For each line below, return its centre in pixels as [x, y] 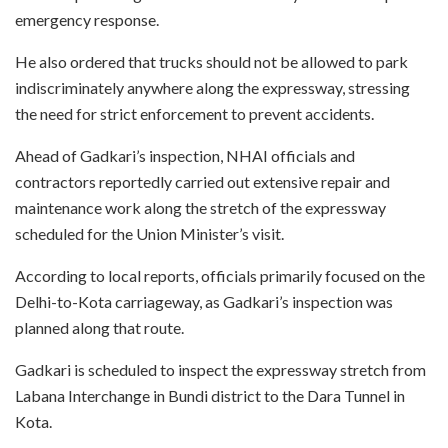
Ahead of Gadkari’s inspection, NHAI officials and [185, 155]
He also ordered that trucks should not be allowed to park [211, 61]
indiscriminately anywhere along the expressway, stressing [212, 87]
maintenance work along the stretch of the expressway [200, 207]
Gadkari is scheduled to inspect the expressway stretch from [220, 369]
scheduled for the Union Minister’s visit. [149, 233]
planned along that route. [99, 327]
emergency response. [87, 19]
